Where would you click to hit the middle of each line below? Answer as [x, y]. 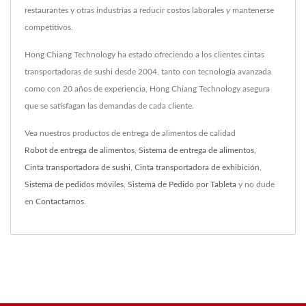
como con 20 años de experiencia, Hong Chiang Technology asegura [147, 89]
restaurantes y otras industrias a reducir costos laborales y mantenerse [149, 11]
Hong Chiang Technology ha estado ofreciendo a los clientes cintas [144, 55]
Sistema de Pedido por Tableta [182, 185]
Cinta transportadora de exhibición [197, 168]
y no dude [255, 185]
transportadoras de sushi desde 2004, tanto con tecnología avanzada [148, 72]
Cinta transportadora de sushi [78, 168]
